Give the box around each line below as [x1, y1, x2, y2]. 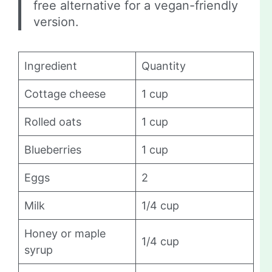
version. [33, 15, 79, 30]
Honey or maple [24, 227, 106, 240]
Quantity [141, 59, 186, 73]
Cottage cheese [24, 87, 106, 101]
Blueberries [24, 143, 81, 157]
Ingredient [24, 59, 77, 73]
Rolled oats [24, 115, 81, 129]
